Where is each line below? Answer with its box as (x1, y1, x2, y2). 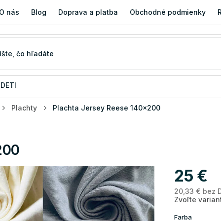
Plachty (11, 104, 37, 112)
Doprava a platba (58, 8, 118, 16)
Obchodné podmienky (130, 8, 206, 16)
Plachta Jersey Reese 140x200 (53, 104, 160, 112)
